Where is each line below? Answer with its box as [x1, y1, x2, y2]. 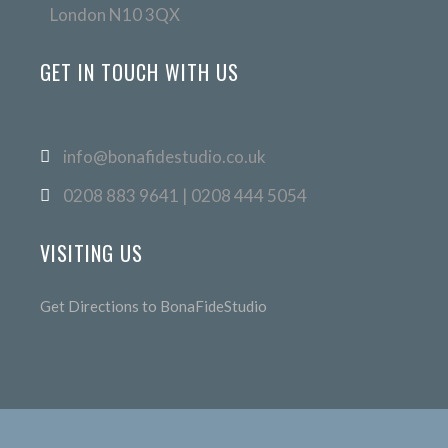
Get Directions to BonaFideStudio [40, 296, 267, 315]
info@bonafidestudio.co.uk [63, 145, 266, 167]
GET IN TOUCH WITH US [40, 57, 239, 87]
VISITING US [40, 237, 143, 268]
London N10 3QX [50, 4, 180, 25]
